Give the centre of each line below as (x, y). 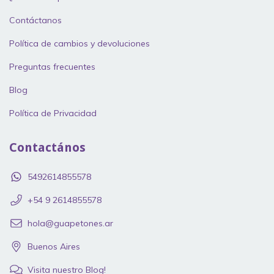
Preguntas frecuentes (52, 67)
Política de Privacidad (53, 113)
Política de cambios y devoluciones (80, 44)
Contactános (47, 148)
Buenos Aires (54, 246)
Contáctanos (35, 20)
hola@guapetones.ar (70, 223)
